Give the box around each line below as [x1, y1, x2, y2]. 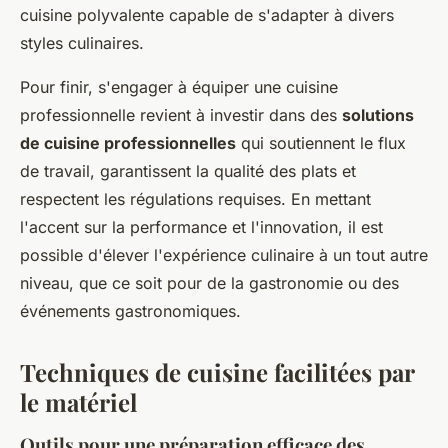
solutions [342, 105, 414, 125]
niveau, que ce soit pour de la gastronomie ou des [20, 273, 399, 293]
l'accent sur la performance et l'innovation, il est [20, 217, 383, 237]
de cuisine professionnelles [20, 133, 236, 153]
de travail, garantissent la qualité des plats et [20, 161, 356, 181]
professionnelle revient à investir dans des [20, 105, 342, 125]
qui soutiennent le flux [236, 133, 406, 153]
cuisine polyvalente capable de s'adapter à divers [20, 5, 394, 25]
